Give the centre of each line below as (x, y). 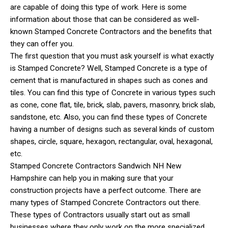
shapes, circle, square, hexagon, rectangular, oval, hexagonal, (111, 141)
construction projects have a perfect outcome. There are (106, 190)
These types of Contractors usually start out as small (100, 215)
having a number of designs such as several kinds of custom (112, 129)
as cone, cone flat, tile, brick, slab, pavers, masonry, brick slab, (113, 105)
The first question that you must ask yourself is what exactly (112, 56)
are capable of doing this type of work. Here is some (98, 7)
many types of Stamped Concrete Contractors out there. (105, 202)
